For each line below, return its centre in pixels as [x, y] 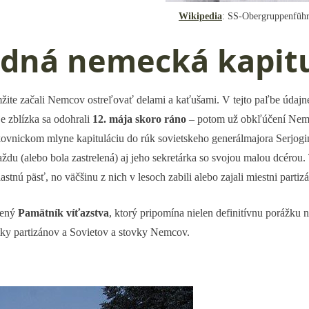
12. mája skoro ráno [139, 119]
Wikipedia [200, 16]
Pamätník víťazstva [63, 213]
